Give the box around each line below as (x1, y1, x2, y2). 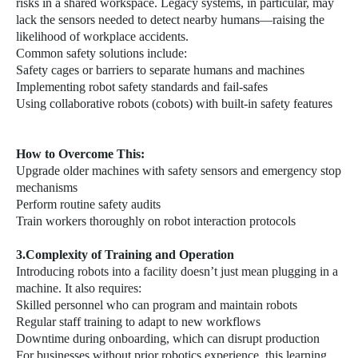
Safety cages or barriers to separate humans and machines (16, 63, 304, 77)
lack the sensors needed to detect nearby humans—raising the (16, 13, 324, 26)
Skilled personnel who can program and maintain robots (16, 298, 297, 312)
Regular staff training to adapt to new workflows (16, 315, 261, 328)
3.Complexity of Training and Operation (16, 248, 234, 261)
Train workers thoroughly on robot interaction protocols (16, 214, 296, 228)
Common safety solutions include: (16, 46, 187, 60)
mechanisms (16, 181, 78, 194)
